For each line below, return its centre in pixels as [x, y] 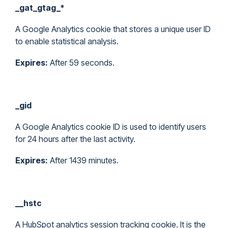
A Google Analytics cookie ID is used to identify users [111, 127]
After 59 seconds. [81, 63]
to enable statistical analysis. [67, 41]
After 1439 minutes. [83, 160]
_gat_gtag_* [40, 8]
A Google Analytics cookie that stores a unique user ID [113, 29]
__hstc [28, 203]
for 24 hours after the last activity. [75, 139]
